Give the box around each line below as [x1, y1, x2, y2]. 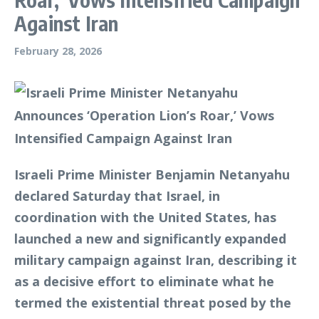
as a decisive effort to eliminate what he [14, 273, 274, 290]
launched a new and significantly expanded [14, 230, 286, 247]
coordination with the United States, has [14, 209, 276, 226]
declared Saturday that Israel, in [14, 187, 220, 204]
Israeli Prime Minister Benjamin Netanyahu [14, 166, 290, 183]
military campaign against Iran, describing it [14, 251, 297, 268]
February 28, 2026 [14, 44, 102, 58]
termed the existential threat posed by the [14, 294, 291, 311]
